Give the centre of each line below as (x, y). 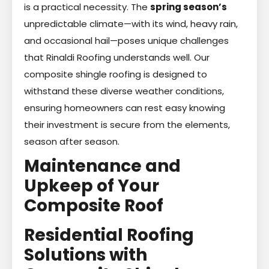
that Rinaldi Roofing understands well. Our (117, 57)
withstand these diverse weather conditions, (124, 91)
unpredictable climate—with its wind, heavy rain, (131, 23)
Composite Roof (94, 205)
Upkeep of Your (92, 186)
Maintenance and (102, 166)
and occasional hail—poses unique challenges (126, 40)
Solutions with (86, 255)
